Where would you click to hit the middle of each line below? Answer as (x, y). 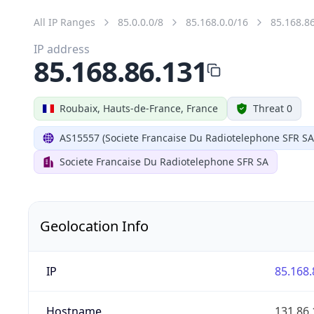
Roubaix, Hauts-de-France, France (139, 108)
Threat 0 (273, 108)
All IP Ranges (64, 22)
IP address (62, 49)
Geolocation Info (94, 226)
